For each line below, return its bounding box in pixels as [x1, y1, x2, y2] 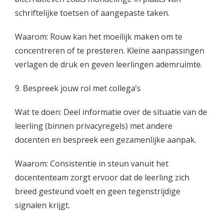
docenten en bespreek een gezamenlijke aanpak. [15, 134, 196, 145]
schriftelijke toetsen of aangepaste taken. [15, 7, 169, 18]
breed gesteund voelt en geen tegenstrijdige [15, 186, 180, 197]
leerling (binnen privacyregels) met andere [15, 120, 172, 131]
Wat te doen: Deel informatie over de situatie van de [15, 107, 207, 117]
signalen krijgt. [15, 200, 70, 211]
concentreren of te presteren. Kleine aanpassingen [15, 45, 204, 56]
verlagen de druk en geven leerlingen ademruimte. [15, 59, 202, 70]
